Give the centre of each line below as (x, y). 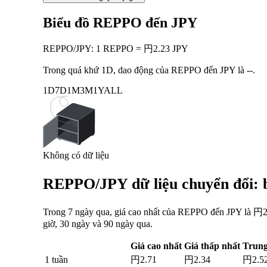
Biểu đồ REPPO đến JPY (120, 23)
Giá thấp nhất (212, 246)
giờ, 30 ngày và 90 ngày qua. (98, 224)
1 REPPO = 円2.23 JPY (142, 49)
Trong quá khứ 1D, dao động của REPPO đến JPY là (145, 70)
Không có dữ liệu (76, 155)
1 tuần (56, 260)
